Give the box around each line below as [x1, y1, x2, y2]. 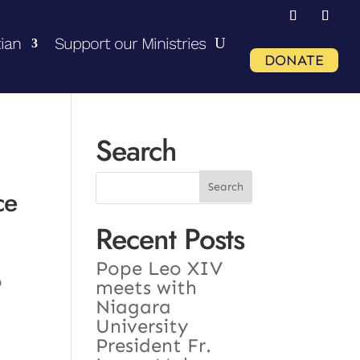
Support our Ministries [54, 34, 206, 53]
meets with [96, 275, 198, 299]
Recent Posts [96, 217, 245, 260]
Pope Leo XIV [96, 256, 223, 280]
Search [96, 129, 178, 172]
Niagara [96, 294, 172, 318]
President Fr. [96, 333, 212, 357]
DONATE [264, 51, 325, 69]
